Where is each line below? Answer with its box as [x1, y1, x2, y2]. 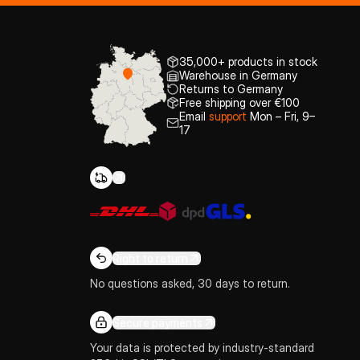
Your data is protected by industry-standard [90, 341, 314, 354]
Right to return [112, 251, 188, 265]
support [208, 109, 247, 123]
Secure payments [112, 315, 202, 329]
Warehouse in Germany [178, 68, 297, 82]
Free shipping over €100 [178, 96, 300, 109]
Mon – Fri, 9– [246, 109, 315, 123]
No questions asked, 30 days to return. [90, 276, 290, 290]
